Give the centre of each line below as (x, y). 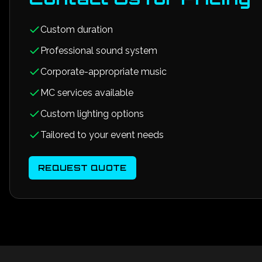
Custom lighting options (92, 114)
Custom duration (77, 30)
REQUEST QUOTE (82, 168)
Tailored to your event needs (102, 135)
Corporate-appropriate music (104, 72)
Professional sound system (99, 51)
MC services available (87, 93)
